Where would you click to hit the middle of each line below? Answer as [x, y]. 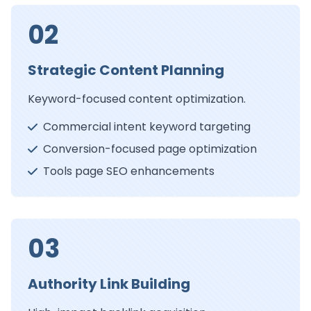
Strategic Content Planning [126, 70]
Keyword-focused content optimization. [137, 99]
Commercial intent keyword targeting [147, 127]
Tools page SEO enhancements [129, 171]
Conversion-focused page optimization [150, 149]
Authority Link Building [109, 284]
